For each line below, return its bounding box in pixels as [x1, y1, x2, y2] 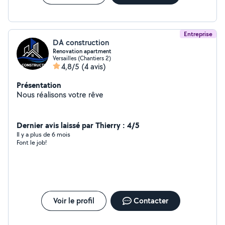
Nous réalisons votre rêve [17, 89, 103, 100]
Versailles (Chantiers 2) [53, 54, 111, 62]
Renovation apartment [53, 47, 111, 55]
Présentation [17, 79, 61, 90]
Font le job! [17, 138, 47, 147]
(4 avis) [81, 61, 106, 72]
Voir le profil [53, 195, 94, 206]
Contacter [133, 195, 168, 206]
